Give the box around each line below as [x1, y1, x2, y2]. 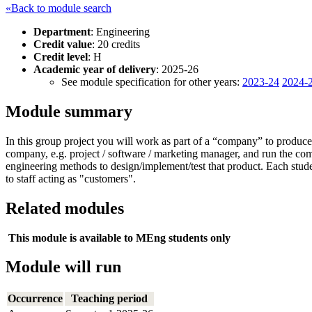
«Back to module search [6, 1, 111, 14]
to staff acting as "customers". [6, 172, 136, 185]
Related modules [6, 198, 124, 217]
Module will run [6, 258, 121, 276]
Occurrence [8, 292, 63, 305]
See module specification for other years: [61, 75, 242, 88]
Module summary [6, 102, 132, 120]
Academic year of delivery [33, 63, 156, 75]
